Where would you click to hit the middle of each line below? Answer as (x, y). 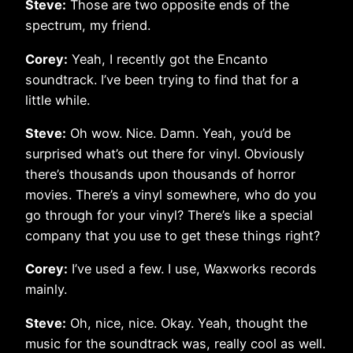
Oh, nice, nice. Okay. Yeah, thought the (187, 323)
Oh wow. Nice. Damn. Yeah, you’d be (178, 133)
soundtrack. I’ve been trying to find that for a (162, 79)
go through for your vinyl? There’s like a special (169, 215)
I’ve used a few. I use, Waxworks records (192, 269)
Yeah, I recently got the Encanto (168, 59)
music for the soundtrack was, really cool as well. (175, 343)
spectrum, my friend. (88, 26)
